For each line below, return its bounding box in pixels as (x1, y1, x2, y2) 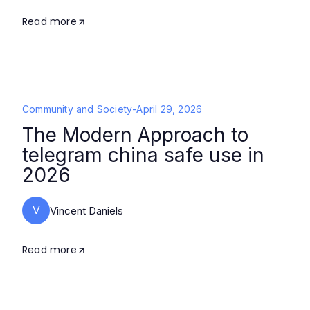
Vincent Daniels (50, 203, 123, 217)
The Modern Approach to (22, 123, 248, 147)
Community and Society (22, 103, 133, 115)
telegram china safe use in (22, 143, 264, 167)
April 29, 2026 (136, 103, 203, 115)
